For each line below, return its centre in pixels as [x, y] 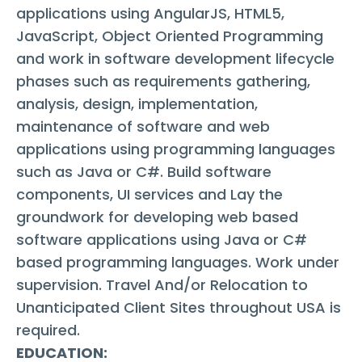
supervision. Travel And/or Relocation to [162, 285]
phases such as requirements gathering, [163, 82]
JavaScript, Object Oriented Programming [170, 36]
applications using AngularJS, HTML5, [150, 14]
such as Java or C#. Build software [144, 172]
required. [48, 330]
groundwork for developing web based [157, 217]
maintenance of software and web [143, 127]
